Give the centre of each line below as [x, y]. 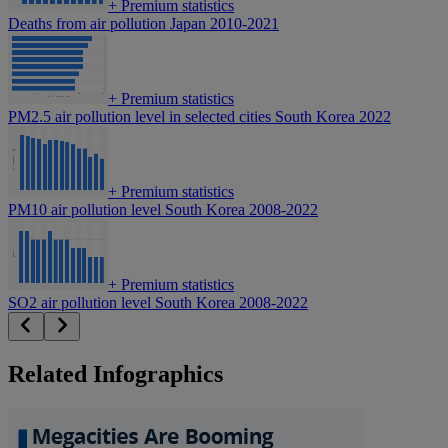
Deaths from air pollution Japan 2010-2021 [143, 24]
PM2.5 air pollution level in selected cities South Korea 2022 [199, 117]
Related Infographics [115, 374]
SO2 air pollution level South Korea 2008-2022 [158, 303]
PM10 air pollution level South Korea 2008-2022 [163, 210]
